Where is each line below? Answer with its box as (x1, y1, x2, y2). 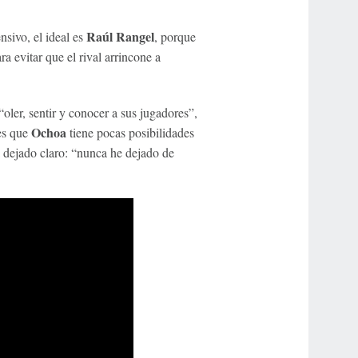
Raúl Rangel (86, 27, 154, 46)
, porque (153, 28, 196, 46)
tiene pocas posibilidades (66, 124, 194, 141)
